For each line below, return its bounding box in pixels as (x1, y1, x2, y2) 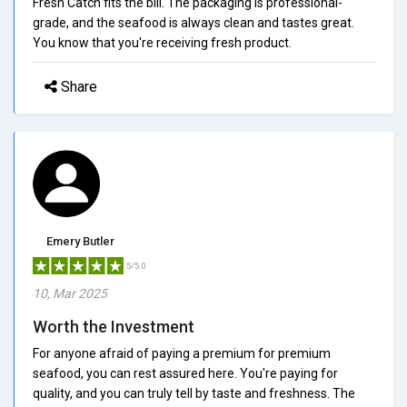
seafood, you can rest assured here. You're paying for (33, 365, 338, 381)
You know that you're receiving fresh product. (33, 35, 292, 50)
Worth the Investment (33, 316, 194, 336)
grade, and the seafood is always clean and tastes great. (33, 15, 354, 30)
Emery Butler (46, 233, 114, 248)
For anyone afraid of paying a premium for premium (33, 345, 331, 361)
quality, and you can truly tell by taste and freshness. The (33, 385, 355, 401)
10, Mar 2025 (33, 285, 107, 301)
